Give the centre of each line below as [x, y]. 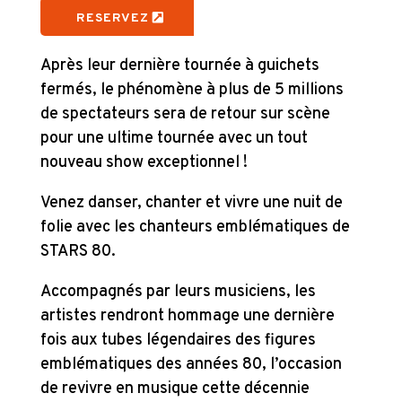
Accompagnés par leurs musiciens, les [178, 292]
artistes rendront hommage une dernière [187, 316]
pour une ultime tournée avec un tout [174, 138]
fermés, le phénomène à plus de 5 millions [192, 90]
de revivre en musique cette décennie [175, 389]
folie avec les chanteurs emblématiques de [195, 227]
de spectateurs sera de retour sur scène [185, 114]
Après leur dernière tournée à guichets [179, 66]
